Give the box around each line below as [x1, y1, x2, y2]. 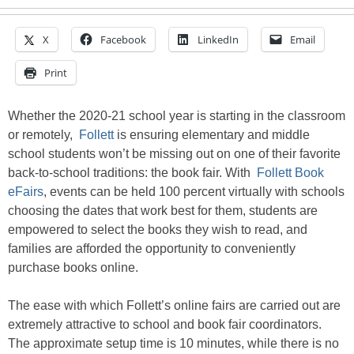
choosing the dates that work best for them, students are [8, 204, 318, 218]
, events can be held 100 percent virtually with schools [43, 185, 345, 199]
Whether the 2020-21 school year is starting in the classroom [8, 109, 345, 123]
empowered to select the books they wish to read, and [8, 223, 307, 237]
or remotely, [8, 128, 79, 142]
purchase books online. [8, 261, 138, 275]
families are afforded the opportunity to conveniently [8, 242, 296, 256]
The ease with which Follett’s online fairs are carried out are [8, 299, 341, 313]
